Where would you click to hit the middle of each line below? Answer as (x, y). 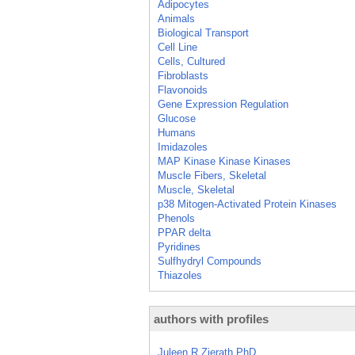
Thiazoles (180, 275)
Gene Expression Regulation (223, 104)
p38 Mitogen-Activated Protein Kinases (247, 204)
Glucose (177, 118)
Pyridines (179, 247)
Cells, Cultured (191, 61)
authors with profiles (211, 319)
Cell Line (177, 47)
